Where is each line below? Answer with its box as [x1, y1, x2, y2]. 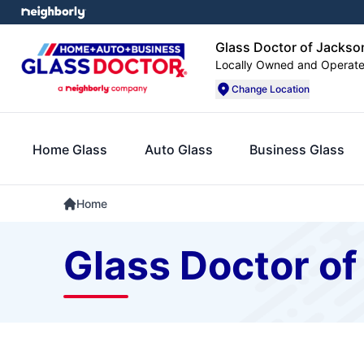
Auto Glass [144, 141, 213, 158]
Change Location [232, 83, 310, 95]
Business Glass [249, 141, 345, 158]
